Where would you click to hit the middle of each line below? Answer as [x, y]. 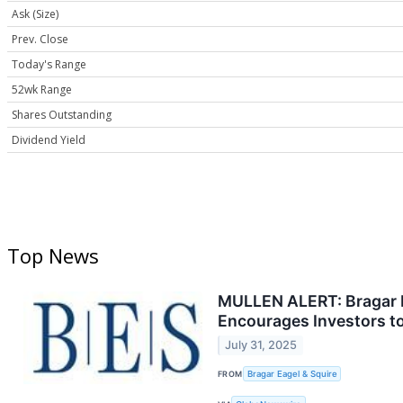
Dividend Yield [49, 140]
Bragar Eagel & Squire [292, 374]
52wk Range [42, 90]
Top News [53, 256]
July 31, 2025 [261, 345]
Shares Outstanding [62, 115]
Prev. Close [40, 40]
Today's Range [49, 65]
